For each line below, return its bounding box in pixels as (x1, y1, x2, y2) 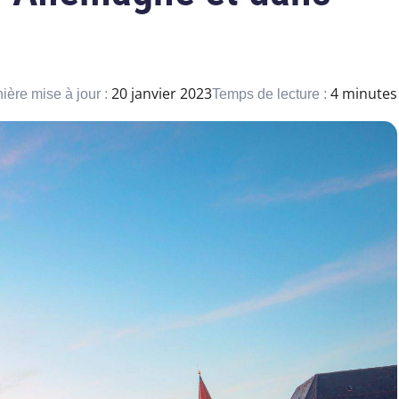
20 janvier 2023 (111, 84, 212, 104)
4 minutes (330, 84, 397, 104)
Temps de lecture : (212, 86, 330, 102)
